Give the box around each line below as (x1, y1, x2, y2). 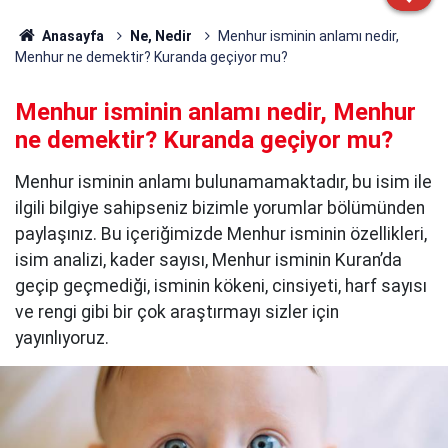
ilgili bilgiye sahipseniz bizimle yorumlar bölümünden (15, 198, 425, 218)
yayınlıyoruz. (15, 328, 109, 348)
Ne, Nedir (129, 28, 192, 44)
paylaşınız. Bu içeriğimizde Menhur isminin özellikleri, (15, 224, 427, 244)
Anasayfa (38, 28, 104, 44)
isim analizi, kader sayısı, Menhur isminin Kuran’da (15, 250, 402, 270)
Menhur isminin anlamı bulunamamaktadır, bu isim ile (15, 172, 432, 192)
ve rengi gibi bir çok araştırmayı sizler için (15, 302, 339, 322)
